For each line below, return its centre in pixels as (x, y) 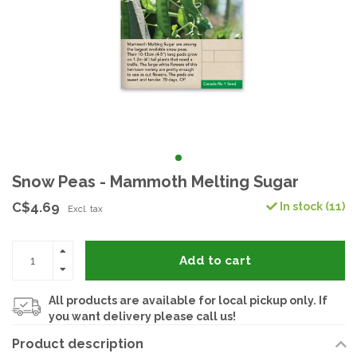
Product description (78, 344)
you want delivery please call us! (142, 316)
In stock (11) (311, 206)
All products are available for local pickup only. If (188, 300)
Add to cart (215, 260)
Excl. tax (85, 209)
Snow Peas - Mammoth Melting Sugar (155, 182)
